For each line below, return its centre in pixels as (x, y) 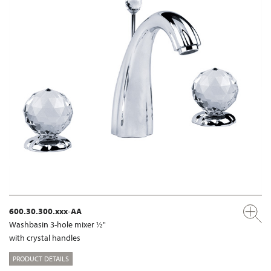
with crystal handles (45, 238)
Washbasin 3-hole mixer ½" (57, 225)
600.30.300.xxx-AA (45, 211)
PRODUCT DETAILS (41, 258)
